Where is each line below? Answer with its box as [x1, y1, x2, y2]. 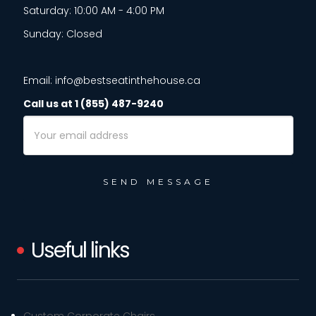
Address [23, 130, 62, 145]
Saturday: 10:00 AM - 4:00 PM [23, 4, 164, 18]
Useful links [30, 236, 129, 266]
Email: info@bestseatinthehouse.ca [23, 73, 200, 88]
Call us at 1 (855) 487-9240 [23, 97, 164, 111]
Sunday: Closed [23, 27, 102, 42]
